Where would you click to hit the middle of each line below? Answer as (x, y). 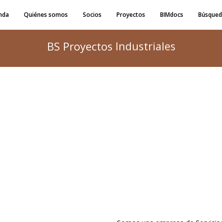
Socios (92, 15)
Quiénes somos (46, 15)
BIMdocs (172, 15)
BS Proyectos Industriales (111, 46)
